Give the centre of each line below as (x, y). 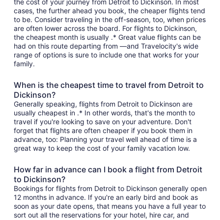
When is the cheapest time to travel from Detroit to (109, 85)
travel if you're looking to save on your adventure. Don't (103, 122)
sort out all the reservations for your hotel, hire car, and (101, 215)
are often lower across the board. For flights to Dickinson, (105, 28)
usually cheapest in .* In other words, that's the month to (104, 113)
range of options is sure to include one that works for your (106, 55)
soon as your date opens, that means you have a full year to (110, 206)
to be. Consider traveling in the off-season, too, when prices (110, 19)
